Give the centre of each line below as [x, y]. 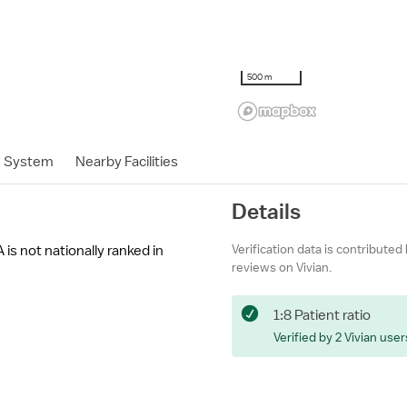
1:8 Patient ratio [322, 315]
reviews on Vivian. [282, 267]
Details [266, 211]
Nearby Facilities [127, 162]
